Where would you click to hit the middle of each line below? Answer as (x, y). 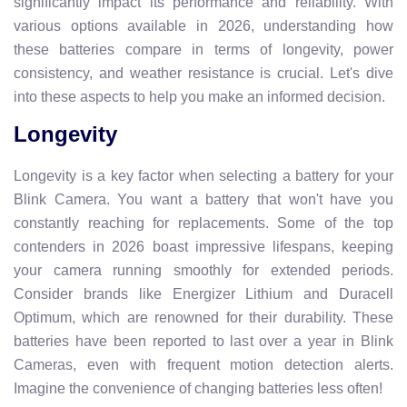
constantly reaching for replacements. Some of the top (203, 223)
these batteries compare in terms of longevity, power (203, 49)
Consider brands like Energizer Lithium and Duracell (203, 293)
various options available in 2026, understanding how (203, 25)
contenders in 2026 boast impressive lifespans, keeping (203, 246)
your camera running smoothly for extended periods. (203, 270)
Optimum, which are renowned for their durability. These (203, 317)
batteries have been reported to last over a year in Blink (203, 341)
